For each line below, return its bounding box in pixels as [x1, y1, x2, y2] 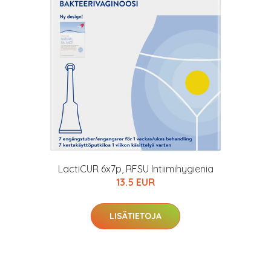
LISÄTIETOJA [109, 211, 162, 221]
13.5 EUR [116, 176, 155, 188]
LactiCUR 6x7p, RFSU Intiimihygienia [57, 163, 214, 175]
